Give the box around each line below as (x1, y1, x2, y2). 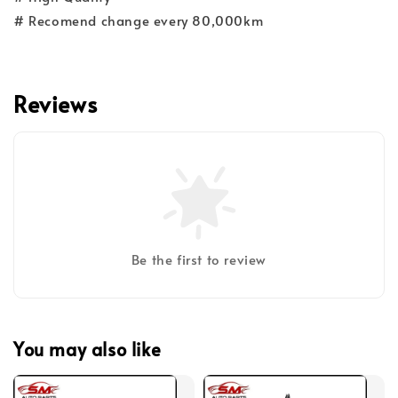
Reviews (13, 88, 98, 120)
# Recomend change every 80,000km (13, 11, 264, 30)
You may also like (13, 336, 162, 362)
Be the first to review (131, 250, 267, 269)
